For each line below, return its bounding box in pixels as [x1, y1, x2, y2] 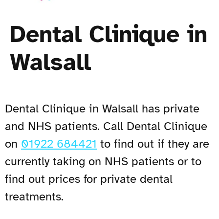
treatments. [5, 189, 64, 204]
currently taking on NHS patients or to [5, 153, 201, 169]
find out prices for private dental [5, 171, 173, 186]
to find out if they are [97, 136, 209, 151]
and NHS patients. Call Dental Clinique [5, 118, 207, 133]
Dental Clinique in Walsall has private [5, 101, 199, 116]
